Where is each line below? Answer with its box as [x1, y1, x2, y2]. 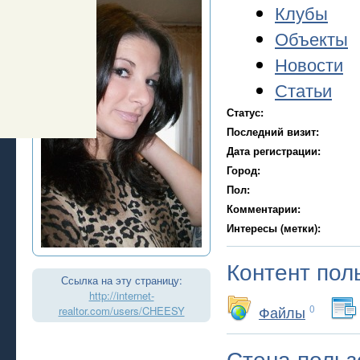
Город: [227, 162, 260, 178]
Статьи [275, 77, 332, 102]
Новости [275, 51, 343, 76]
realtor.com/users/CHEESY [58, 303, 185, 318]
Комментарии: [227, 201, 301, 216]
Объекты [275, 26, 348, 51]
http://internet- [88, 288, 154, 303]
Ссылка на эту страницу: [60, 272, 182, 288]
